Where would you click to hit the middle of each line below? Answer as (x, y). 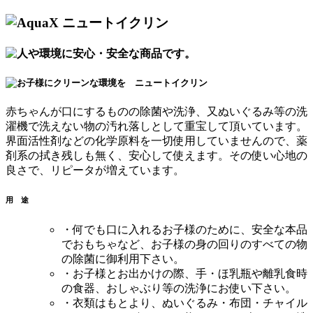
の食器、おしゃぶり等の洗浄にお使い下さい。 (179, 289)
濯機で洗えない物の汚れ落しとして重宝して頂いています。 (156, 126)
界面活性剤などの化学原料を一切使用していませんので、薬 (156, 141)
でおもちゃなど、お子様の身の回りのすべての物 (184, 245)
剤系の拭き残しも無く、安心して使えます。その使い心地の (156, 156)
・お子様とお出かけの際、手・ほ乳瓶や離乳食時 (184, 274)
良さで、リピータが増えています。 (95, 170)
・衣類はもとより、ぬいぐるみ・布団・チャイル (184, 303)
